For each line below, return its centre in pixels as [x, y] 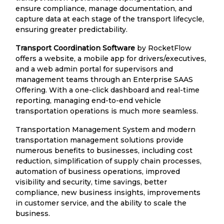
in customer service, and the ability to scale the [101, 203]
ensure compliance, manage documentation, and [104, 8]
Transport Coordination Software [75, 48]
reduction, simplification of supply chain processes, [108, 161]
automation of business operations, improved [98, 171]
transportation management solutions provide [99, 140]
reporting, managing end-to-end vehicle [88, 100]
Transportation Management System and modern [105, 129]
